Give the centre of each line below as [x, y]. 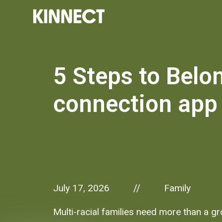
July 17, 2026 [82, 188]
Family [177, 188]
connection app [136, 104]
